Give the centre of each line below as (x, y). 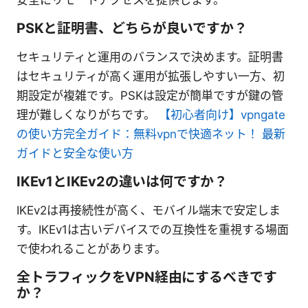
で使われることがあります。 (91, 249)
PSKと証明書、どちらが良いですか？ (132, 29)
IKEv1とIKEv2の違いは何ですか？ (122, 182)
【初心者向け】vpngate (222, 115)
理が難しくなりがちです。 (88, 115)
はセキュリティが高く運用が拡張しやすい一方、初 (151, 77)
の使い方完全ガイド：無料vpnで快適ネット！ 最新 (151, 134)
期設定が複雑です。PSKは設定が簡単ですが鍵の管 (150, 96)
